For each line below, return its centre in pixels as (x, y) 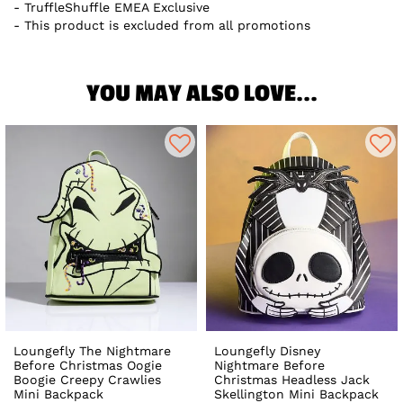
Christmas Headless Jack (292, 379)
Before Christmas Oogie (88, 365)
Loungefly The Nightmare (92, 350)
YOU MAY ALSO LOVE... (201, 94)
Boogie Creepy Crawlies (87, 379)
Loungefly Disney (268, 350)
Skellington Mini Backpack (297, 394)
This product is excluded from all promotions (168, 25)
